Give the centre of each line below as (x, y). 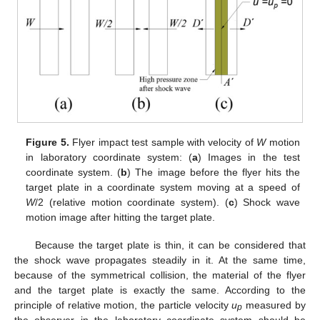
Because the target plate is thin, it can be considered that (170, 245)
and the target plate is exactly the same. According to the (160, 290)
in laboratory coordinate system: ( (109, 157)
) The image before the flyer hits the (214, 172)
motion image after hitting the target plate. (121, 217)
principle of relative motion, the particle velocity (123, 305)
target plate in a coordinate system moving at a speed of (163, 187)
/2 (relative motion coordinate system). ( (132, 202)
